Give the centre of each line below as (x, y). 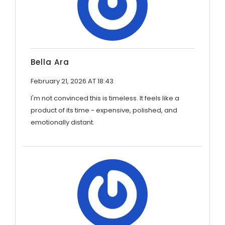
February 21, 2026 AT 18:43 (72, 81)
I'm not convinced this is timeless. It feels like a (105, 98)
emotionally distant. (63, 122)
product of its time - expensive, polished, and (104, 110)
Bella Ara (50, 62)
